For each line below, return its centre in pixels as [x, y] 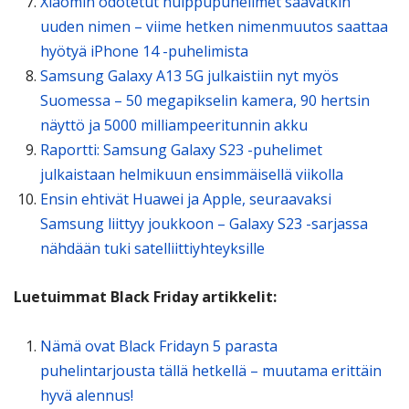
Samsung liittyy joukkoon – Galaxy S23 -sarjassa [204, 224]
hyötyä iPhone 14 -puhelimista [144, 52]
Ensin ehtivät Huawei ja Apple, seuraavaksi [185, 199]
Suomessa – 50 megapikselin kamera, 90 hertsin [204, 101]
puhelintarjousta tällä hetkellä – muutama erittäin [210, 371]
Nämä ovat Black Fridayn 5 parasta [158, 346]
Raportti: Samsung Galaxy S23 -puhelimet [181, 150]
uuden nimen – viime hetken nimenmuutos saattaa [214, 27]
